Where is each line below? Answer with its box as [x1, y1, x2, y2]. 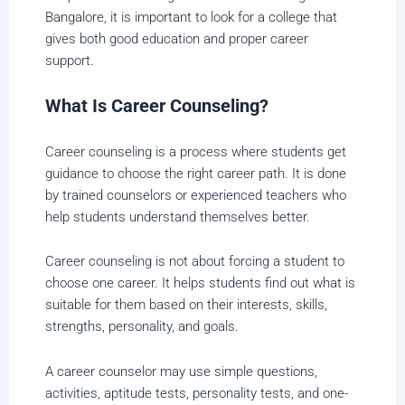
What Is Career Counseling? [45, 95, 268, 118]
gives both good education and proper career [45, 30, 308, 47]
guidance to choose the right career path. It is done [45, 165, 346, 182]
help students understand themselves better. [45, 208, 310, 225]
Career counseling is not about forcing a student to [45, 253, 344, 270]
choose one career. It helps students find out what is [45, 275, 355, 292]
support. [45, 52, 94, 69]
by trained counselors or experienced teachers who [45, 186, 346, 203]
